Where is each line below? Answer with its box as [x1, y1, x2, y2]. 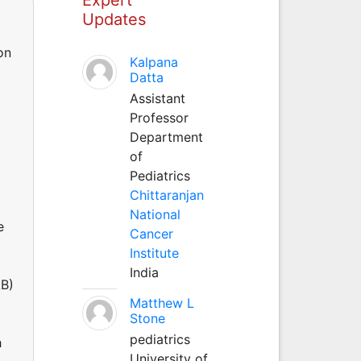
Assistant [129, 89, 185, 106]
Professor [129, 109, 189, 126]
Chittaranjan [129, 186, 204, 203]
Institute [129, 244, 179, 261]
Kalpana [129, 53, 178, 70]
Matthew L [129, 294, 194, 311]
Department [129, 128, 203, 145]
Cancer [129, 225, 173, 242]
